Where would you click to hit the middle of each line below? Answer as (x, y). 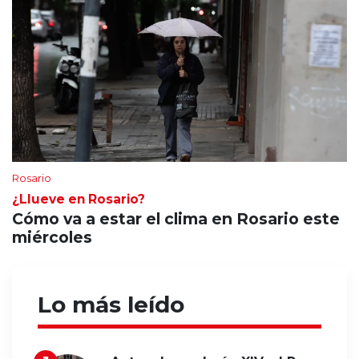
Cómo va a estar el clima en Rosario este (176, 218)
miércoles (52, 237)
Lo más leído (111, 304)
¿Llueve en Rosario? (79, 199)
